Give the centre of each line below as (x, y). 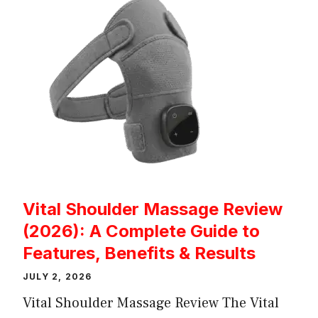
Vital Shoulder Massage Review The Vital (151, 303)
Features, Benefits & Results (139, 253)
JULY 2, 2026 (57, 276)
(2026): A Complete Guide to (141, 231)
